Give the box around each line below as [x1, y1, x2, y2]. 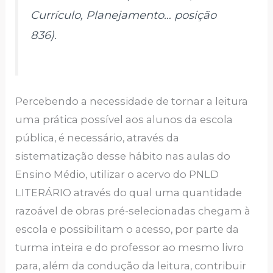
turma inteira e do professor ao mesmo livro [15, 241, 244, 253]
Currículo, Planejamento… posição [30, 8, 217, 22]
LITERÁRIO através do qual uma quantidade [15, 186, 243, 199]
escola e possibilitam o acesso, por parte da [15, 222, 239, 235]
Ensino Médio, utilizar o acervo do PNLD [15, 168, 219, 180]
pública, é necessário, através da [15, 131, 180, 144]
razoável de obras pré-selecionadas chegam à [15, 204, 251, 217]
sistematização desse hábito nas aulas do [15, 149, 231, 162]
